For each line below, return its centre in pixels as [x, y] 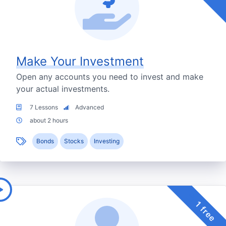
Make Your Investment [80, 62]
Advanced [89, 107]
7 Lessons [44, 107]
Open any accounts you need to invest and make [110, 77]
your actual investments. [63, 89]
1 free [205, 211]
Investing [107, 141]
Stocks [74, 141]
